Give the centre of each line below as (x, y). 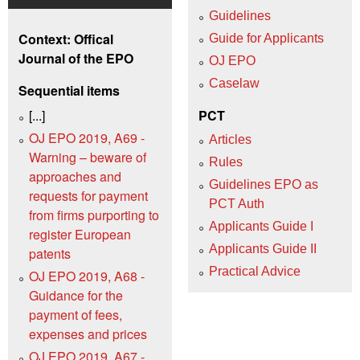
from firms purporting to (94, 215)
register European (80, 234)
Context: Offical (66, 39)
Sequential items (69, 91)
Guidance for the (76, 295)
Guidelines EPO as (264, 185)
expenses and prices (88, 333)
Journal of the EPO (76, 59)
